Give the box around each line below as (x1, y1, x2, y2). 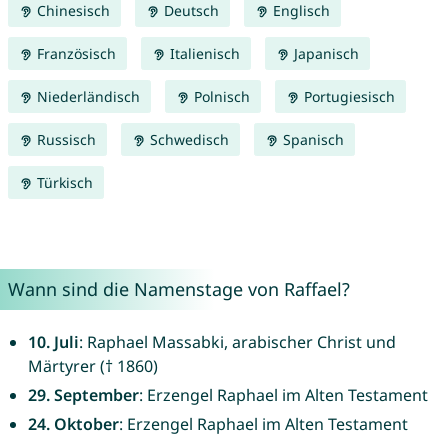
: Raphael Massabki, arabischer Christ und (78, 331, 396, 354)
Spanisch (278, 130, 344, 150)
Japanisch (289, 44, 359, 64)
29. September (27, 384, 139, 407)
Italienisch (165, 44, 240, 64)
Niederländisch (32, 87, 140, 107)
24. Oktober (27, 413, 119, 436)
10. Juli (27, 331, 79, 354)
